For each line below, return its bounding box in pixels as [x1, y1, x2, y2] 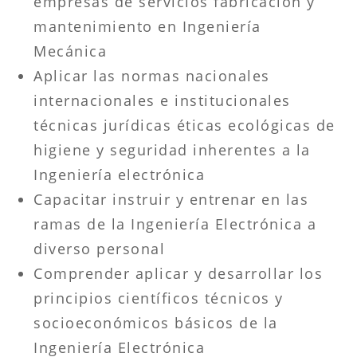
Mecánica [33, 41, 108, 61]
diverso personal [33, 238, 166, 258]
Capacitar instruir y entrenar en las [33, 189, 309, 209]
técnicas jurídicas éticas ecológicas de [33, 115, 335, 135]
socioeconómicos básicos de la [33, 312, 278, 332]
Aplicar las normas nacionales [33, 65, 270, 85]
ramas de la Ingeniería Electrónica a [33, 214, 317, 233]
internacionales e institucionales [33, 90, 291, 110]
